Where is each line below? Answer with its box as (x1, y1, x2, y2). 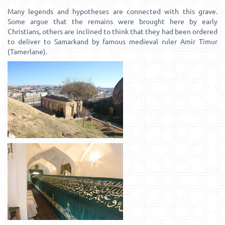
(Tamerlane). (8, 47, 47, 56)
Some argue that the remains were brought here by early (8, 17, 217, 26)
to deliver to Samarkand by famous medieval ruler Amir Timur (8, 37, 217, 46)
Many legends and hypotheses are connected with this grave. (8, 7, 217, 16)
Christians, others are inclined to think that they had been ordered (8, 27, 217, 36)
